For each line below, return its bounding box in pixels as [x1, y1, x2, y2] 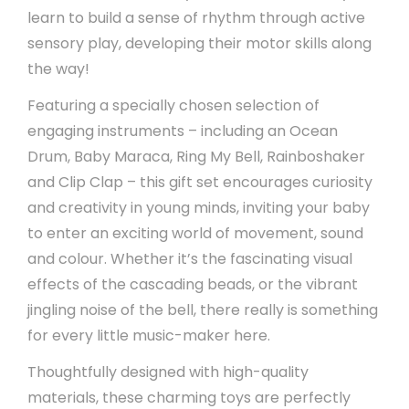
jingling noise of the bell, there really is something [27, 299, 378, 320]
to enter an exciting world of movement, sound [27, 223, 363, 244]
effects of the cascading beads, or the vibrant [27, 274, 358, 295]
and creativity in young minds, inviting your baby [27, 197, 370, 218]
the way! [27, 58, 89, 79]
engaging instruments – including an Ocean [27, 121, 338, 142]
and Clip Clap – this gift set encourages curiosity [27, 172, 372, 193]
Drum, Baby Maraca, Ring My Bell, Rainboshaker [27, 146, 365, 167]
